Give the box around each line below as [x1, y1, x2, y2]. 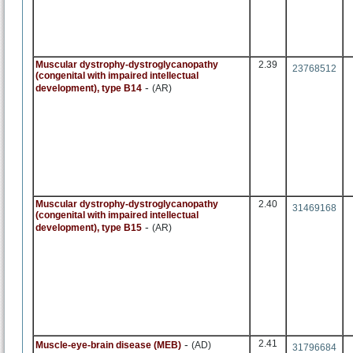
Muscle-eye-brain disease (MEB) [35, 340, 181, 351]
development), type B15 [35, 222, 142, 233]
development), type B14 [35, 83, 142, 94]
